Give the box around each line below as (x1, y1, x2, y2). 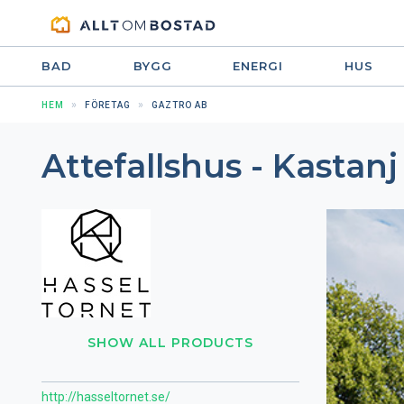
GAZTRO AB (151, 100, 208, 110)
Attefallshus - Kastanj (41, 146, 398, 186)
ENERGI (233, 59, 283, 73)
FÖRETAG (85, 100, 131, 110)
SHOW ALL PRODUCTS (87, 335, 253, 351)
